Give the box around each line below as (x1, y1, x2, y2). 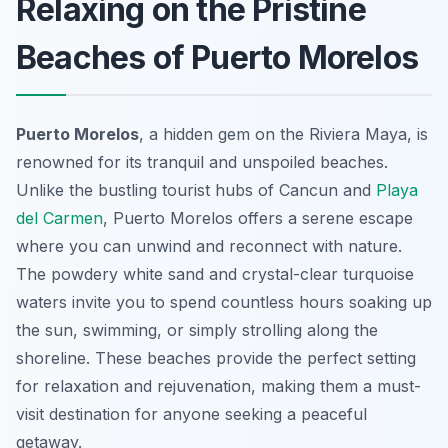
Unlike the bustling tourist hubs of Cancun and (16, 180, 376, 201)
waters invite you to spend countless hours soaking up (16, 292, 432, 313)
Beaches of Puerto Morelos (16, 38, 419, 78)
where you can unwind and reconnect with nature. (16, 236, 402, 257)
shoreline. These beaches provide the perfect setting (16, 348, 416, 369)
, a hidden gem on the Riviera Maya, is (139, 124, 428, 145)
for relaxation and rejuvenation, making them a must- (16, 376, 421, 397)
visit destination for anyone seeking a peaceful (16, 404, 367, 425)
